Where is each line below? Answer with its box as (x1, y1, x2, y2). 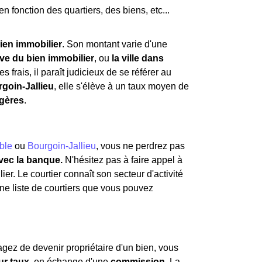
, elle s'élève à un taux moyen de (54, 81, 189, 91)
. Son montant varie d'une (62, 39, 167, 49)
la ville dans (112, 53, 164, 63)
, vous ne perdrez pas (96, 141, 185, 151)
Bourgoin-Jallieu (27, 141, 96, 151)
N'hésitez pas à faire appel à (63, 155, 182, 165)
